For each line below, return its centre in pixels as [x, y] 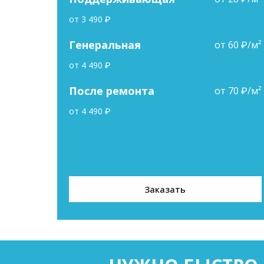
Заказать [165, 189]
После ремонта [113, 91]
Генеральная [106, 45]
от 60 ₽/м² [238, 45]
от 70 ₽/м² [238, 91]
